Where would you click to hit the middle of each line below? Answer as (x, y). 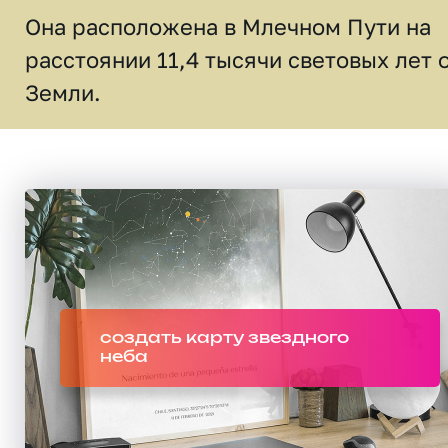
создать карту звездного (224, 338)
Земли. (63, 92)
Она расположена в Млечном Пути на (228, 26)
